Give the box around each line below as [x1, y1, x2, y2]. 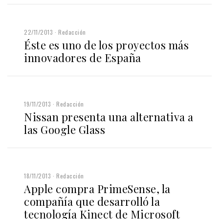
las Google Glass [24, 122, 105, 137]
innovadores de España [24, 50, 141, 65]
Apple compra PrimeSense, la [24, 181, 171, 196]
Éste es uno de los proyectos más [24, 37, 189, 52]
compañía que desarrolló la [24, 194, 160, 209]
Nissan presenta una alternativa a [24, 109, 194, 124]
